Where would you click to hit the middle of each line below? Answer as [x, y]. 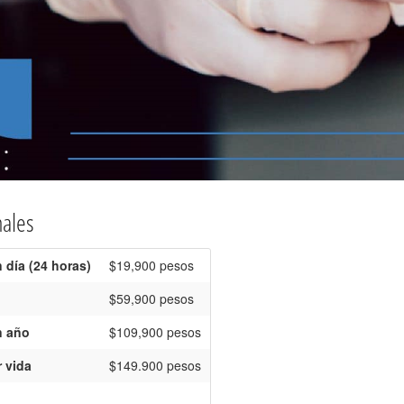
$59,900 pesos [151, 298]
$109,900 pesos [155, 331]
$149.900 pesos [155, 365]
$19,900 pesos [151, 265]
